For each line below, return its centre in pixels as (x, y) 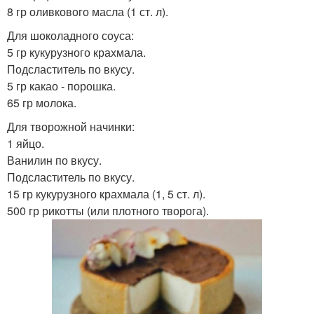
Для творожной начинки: (71, 127)
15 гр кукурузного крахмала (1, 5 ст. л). (106, 194)
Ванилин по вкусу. (54, 160)
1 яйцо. (26, 143)
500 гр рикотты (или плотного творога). (108, 211)
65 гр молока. (42, 103)
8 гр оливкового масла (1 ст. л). (88, 12)
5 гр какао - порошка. (61, 86)
